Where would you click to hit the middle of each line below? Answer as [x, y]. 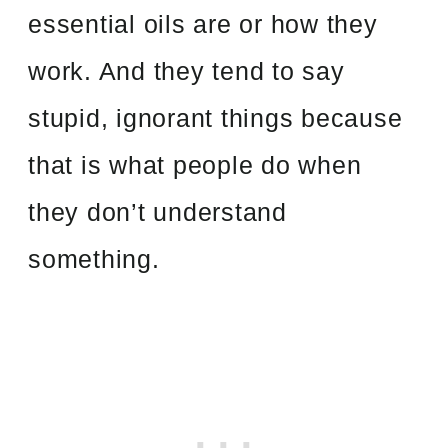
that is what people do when [195, 164]
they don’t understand [157, 211]
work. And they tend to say [186, 70]
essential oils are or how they [203, 23]
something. [94, 258]
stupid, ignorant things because [215, 117]
